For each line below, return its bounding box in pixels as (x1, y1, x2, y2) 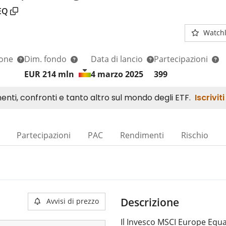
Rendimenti (120, 129, 164, 141)
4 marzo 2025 (91, 68, 143, 80)
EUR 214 (24, 68, 58, 80)
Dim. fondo (24, 53, 69, 65)
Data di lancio (91, 53, 145, 65)
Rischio (181, 129, 208, 141)
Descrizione (121, 195, 179, 209)
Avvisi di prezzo (46, 196, 99, 206)
